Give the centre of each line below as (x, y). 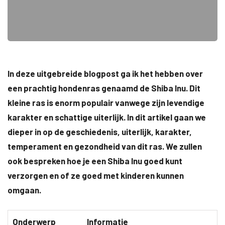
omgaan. (24, 190)
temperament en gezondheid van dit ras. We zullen (105, 146)
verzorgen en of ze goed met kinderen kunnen (96, 175)
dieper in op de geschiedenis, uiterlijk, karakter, (100, 132)
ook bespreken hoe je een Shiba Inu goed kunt (95, 161)
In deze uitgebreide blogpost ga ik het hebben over (105, 73)
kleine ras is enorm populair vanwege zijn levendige (106, 102)
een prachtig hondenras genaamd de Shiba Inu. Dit (104, 88)
